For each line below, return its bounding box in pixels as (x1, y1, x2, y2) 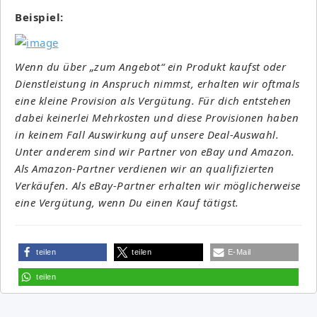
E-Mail (227, 247, 251, 256)
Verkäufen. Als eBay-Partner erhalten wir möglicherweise (15, 178, 301, 192)
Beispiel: (15, 9, 64, 24)
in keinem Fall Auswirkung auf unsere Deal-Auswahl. (15, 127, 279, 142)
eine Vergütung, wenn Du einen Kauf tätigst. (15, 195, 239, 209)
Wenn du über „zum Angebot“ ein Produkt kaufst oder (15, 59, 286, 74)
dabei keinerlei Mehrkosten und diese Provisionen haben (15, 110, 299, 125)
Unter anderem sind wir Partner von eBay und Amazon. (15, 144, 295, 158)
